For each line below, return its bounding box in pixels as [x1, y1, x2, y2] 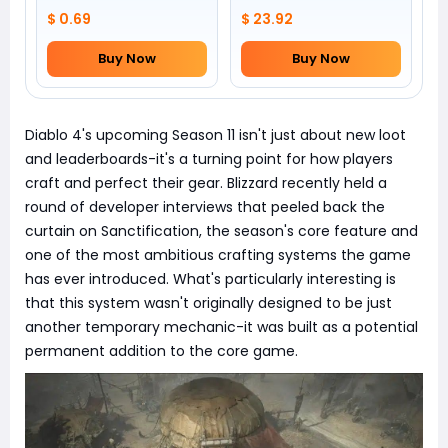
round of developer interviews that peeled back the [25, 197, 385, 217]
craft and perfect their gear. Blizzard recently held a [25, 173, 387, 193]
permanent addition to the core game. [25, 341, 298, 361]
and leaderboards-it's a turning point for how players [25, 149, 393, 169]
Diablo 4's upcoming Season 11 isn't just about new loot [25, 125, 406, 145]
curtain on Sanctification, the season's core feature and [25, 221, 418, 241]
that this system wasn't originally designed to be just [25, 293, 392, 313]
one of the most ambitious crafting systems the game [25, 245, 411, 265]
